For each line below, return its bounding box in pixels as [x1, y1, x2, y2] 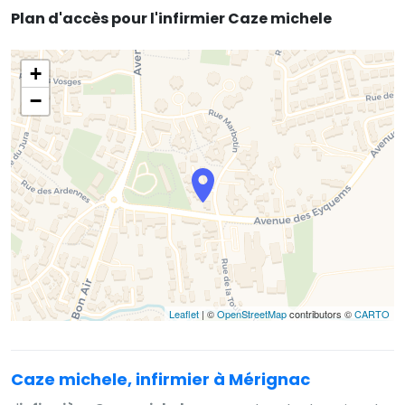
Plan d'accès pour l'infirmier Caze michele [11, 7, 332, 29]
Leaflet [169, 306, 199, 321]
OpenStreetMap [217, 306, 287, 321]
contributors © [287, 306, 354, 321]
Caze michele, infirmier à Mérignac [11, 367, 310, 391]
